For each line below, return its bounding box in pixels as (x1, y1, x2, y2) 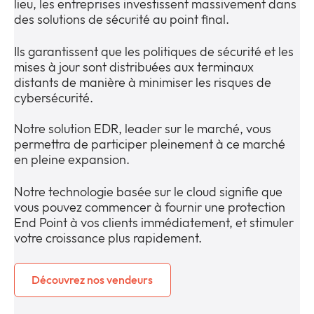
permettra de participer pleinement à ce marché (14, 135, 285, 152)
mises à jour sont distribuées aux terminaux (14, 58, 254, 75)
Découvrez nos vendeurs (32, 272, 153, 287)
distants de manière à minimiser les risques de (14, 74, 271, 90)
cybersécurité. (14, 89, 93, 106)
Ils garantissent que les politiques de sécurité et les (14, 43, 294, 60)
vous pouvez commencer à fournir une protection (14, 198, 285, 215)
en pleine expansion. (14, 151, 130, 168)
